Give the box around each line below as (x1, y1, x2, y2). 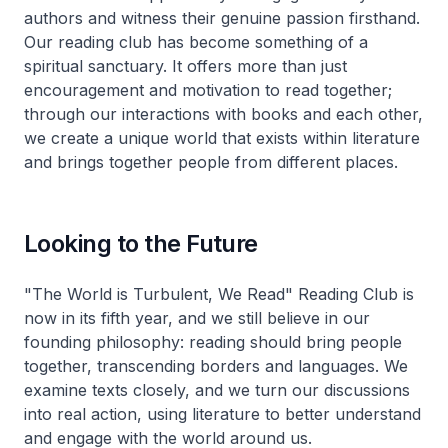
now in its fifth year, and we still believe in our (24, 307, 370, 328)
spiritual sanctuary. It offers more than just (24, 55, 347, 76)
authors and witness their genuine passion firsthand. (24, 7, 420, 28)
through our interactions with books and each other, (24, 103, 423, 124)
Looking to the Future (24, 228, 258, 258)
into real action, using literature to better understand (24, 403, 421, 424)
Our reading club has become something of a (24, 31, 368, 52)
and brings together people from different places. (24, 151, 398, 172)
